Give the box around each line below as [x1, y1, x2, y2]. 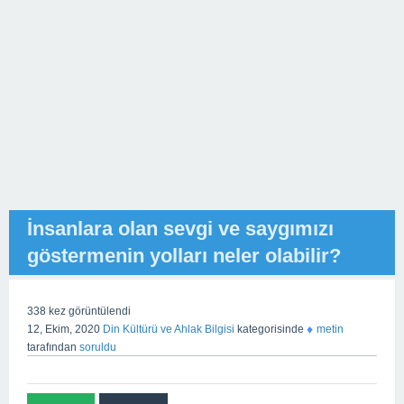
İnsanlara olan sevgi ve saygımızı [27, 217, 334, 240]
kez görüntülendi [46, 305, 131, 317]
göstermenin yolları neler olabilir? [27, 244, 341, 267]
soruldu [79, 341, 116, 353]
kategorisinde [234, 322, 304, 335]
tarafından [27, 341, 77, 353]
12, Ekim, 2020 [27, 322, 100, 335]
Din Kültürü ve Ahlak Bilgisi [103, 322, 234, 335]
